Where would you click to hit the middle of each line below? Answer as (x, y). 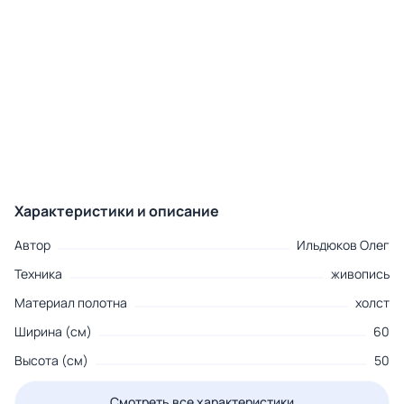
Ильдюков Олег (343, 245)
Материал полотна (71, 303)
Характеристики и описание (117, 211)
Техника (38, 274)
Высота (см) (51, 361)
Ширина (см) (53, 332)
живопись (360, 274)
